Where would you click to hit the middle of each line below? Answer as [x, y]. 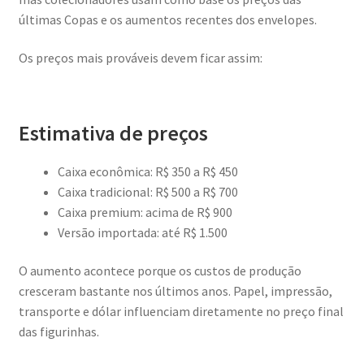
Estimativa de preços [113, 133]
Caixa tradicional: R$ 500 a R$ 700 [147, 191]
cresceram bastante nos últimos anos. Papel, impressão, [175, 291]
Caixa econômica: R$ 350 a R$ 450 [147, 171]
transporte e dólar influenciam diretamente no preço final [181, 312]
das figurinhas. [58, 332]
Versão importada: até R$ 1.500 [142, 232]
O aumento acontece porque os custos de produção [160, 271]
